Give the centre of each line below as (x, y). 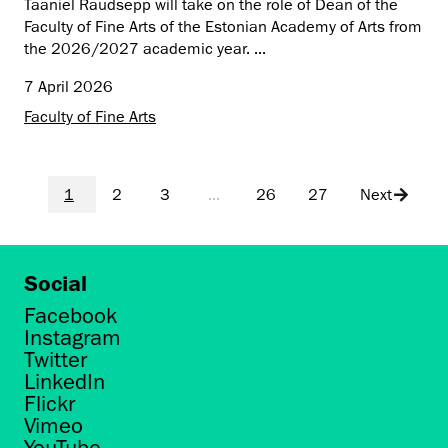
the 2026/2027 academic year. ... (145, 48)
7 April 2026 (68, 86)
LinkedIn (64, 381)
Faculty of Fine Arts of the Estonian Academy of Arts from (223, 26)
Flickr (49, 403)
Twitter (55, 359)
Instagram (72, 337)
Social (55, 283)
